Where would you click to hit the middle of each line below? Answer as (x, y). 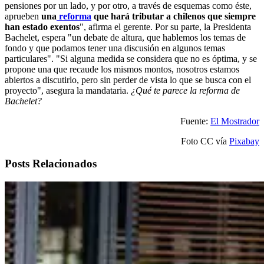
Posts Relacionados (51, 164)
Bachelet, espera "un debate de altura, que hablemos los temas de (125, 37)
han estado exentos (42, 27)
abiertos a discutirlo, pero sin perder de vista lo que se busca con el (128, 80)
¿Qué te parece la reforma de (185, 90)
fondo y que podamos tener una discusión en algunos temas (115, 48)
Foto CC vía (205, 141)
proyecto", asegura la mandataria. (68, 90)
